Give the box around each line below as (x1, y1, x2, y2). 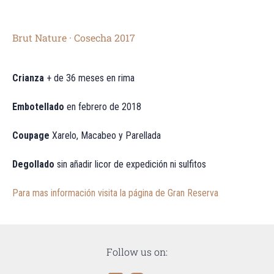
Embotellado (12, 101, 64, 113)
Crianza (12, 72, 44, 84)
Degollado (12, 158, 54, 170)
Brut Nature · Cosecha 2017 (12, 31, 135, 44)
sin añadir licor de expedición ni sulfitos (54, 158, 206, 170)
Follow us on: (106, 245, 168, 258)
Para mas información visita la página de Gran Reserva (12, 187, 218, 199)
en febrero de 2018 (64, 101, 141, 113)
